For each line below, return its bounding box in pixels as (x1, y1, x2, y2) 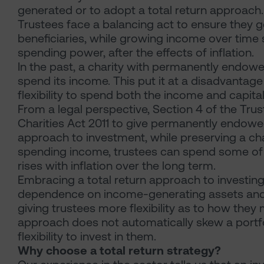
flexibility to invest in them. (18, 229, 156, 243)
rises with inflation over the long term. (18, 159, 216, 173)
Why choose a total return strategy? (18, 243, 221, 258)
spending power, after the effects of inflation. (18, 45, 254, 60)
